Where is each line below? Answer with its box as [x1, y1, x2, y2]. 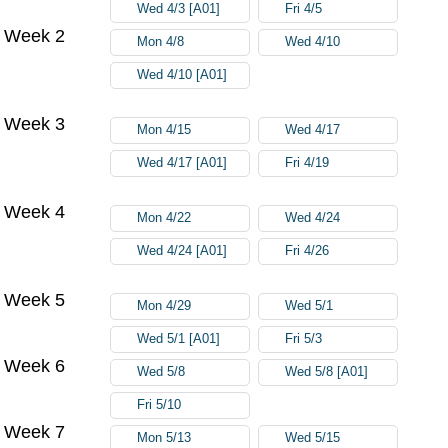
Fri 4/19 [285, 155, 330, 170]
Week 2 [4, 25, 66, 46]
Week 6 [4, 355, 66, 376]
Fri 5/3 [285, 331, 323, 346]
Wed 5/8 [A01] [285, 364, 369, 379]
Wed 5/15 [285, 430, 341, 445]
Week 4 [4, 201, 66, 222]
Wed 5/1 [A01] [137, 331, 221, 346]
